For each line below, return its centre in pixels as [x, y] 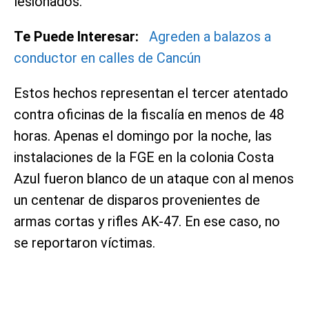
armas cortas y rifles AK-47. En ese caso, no [147, 221]
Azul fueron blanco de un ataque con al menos [154, 178]
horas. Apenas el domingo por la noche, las [143, 136]
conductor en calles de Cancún [107, 58]
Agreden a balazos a [210, 36]
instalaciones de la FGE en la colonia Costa [144, 157]
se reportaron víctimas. [84, 242]
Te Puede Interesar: [76, 36]
